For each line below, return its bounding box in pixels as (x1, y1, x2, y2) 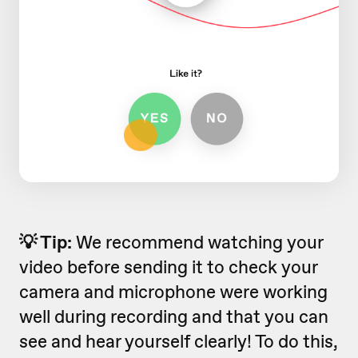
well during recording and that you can (19, 304, 328, 328)
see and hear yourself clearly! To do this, (19, 328, 338, 353)
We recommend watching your (76, 229, 323, 254)
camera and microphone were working (19, 279, 328, 304)
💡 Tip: (19, 229, 76, 254)
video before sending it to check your (19, 254, 317, 279)
